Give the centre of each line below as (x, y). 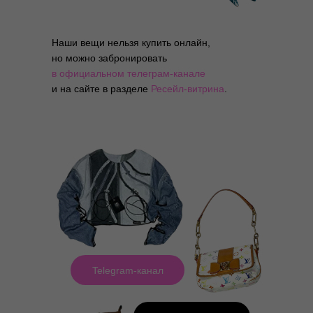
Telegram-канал (128, 270)
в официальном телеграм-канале (129, 73)
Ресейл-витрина (188, 89)
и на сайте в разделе (101, 89)
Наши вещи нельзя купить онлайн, (131, 43)
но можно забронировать (109, 58)
